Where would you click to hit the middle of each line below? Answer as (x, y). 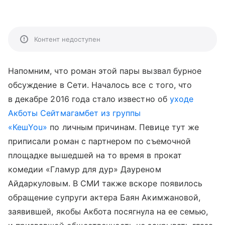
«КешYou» (28, 127)
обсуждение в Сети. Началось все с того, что (100, 85)
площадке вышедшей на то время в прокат (95, 155)
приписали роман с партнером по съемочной (99, 141)
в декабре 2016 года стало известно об (89, 99)
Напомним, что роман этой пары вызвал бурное (105, 71)
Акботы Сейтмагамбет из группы (75, 113)
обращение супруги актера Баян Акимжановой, (104, 197)
